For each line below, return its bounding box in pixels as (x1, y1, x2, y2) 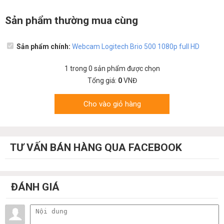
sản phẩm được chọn (92, 64, 160, 72)
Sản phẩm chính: (16, 42, 72, 50)
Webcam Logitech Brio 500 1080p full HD (72, 42, 199, 50)
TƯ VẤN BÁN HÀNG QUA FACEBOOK (10, 141, 182, 153)
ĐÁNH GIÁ (11, 180, 59, 193)
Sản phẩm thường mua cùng (5, 14, 138, 27)
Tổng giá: (87, 76, 118, 84)
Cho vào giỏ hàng (83, 99, 141, 108)
